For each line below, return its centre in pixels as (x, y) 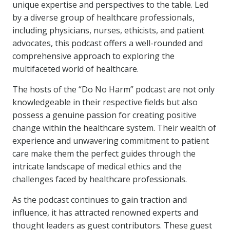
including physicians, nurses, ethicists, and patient (108, 30)
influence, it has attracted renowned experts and (105, 213)
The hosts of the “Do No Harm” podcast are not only (113, 89)
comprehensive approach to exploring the (93, 56)
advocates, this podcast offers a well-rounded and (108, 43)
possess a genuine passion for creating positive (104, 115)
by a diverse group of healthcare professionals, (103, 17)
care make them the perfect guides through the (104, 154)
